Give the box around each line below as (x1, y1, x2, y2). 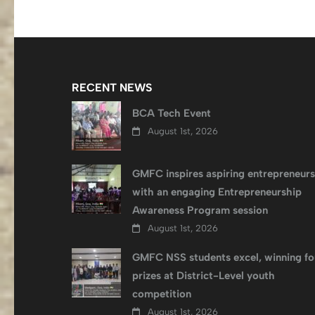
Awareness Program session (132, 203, 268, 217)
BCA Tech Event (132, 106, 211, 120)
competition (132, 287, 191, 300)
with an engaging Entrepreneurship (132, 185, 302, 198)
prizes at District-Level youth (132, 269, 275, 282)
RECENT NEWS (72, 80, 152, 94)
